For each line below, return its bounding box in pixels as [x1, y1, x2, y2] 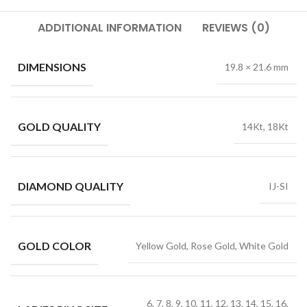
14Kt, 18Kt [241, 120, 288, 132]
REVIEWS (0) [201, 20, 270, 36]
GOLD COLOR [17, 238, 91, 252]
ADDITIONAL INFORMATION [37, 20, 182, 36]
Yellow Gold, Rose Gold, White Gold [135, 239, 288, 251]
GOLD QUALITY [17, 119, 101, 133]
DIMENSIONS [17, 60, 86, 73]
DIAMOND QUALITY [17, 179, 123, 193]
